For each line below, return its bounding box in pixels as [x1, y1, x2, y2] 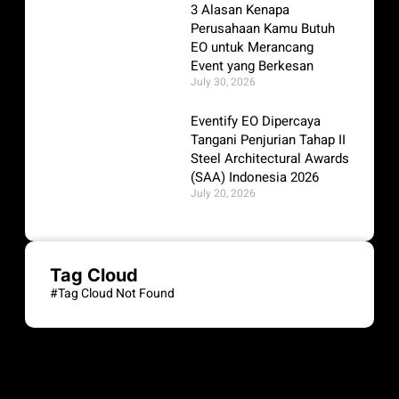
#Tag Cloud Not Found [50, 284, 175, 304]
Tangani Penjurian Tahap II [190, 130, 346, 151]
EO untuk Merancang [190, 37, 313, 58]
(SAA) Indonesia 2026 [190, 167, 319, 188]
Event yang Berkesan [190, 56, 313, 77]
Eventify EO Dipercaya [190, 111, 321, 132]
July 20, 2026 [190, 185, 256, 202]
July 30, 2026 [190, 74, 256, 91]
